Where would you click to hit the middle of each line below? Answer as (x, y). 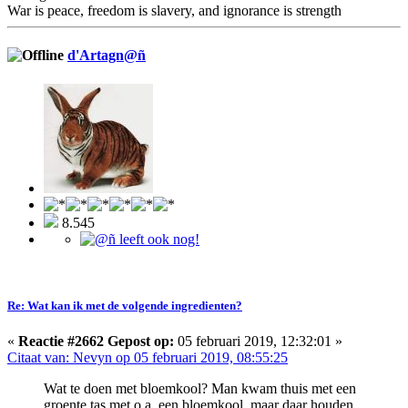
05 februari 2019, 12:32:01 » (258, 342)
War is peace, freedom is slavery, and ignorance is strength (174, 11)
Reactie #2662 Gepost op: (96, 342)
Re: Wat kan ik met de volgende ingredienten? (125, 305)
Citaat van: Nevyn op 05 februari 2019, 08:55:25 (148, 358)
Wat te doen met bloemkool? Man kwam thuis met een (200, 389)
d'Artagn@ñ (107, 56)
